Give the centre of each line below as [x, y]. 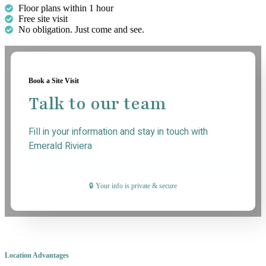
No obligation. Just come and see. [81, 29]
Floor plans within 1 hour [66, 8]
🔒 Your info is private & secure [133, 186]
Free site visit [43, 18]
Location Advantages [37, 255]
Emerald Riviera [60, 146]
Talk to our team [97, 104]
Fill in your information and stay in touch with [118, 132]
